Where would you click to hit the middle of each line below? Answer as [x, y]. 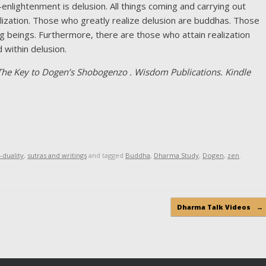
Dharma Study [176, 155]
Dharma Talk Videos [214, 207]
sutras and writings [57, 155]
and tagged [106, 155]
